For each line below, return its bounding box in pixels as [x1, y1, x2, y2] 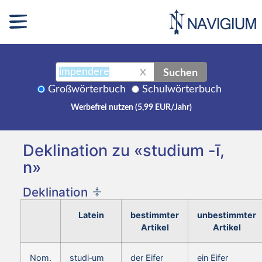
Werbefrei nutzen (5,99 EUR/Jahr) [70, 103, 192, 112]
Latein [78, 209, 104, 220]
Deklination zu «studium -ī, [23, 140, 225, 160]
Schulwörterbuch [142, 84, 222, 95]
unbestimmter [197, 209, 256, 220]
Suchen [163, 65, 198, 78]
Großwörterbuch [48, 84, 126, 95]
